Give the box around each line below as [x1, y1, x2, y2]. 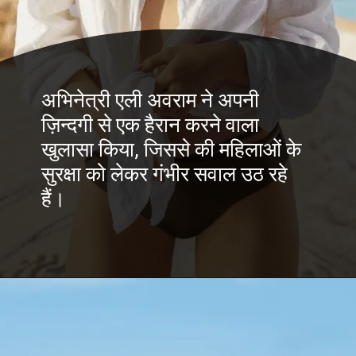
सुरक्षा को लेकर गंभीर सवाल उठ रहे [41, 162, 288, 187]
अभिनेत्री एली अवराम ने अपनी [41, 88, 260, 113]
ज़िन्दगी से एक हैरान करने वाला [41, 113, 260, 137]
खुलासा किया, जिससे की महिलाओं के [41, 137, 302, 162]
